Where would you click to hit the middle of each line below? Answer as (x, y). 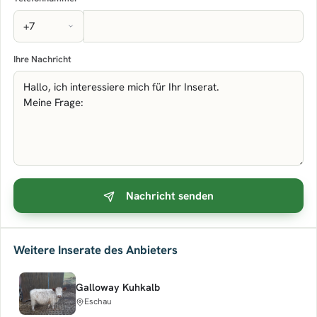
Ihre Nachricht (42, 59)
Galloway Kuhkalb (118, 287)
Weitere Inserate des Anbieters (96, 250)
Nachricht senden (170, 196)
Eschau (98, 301)
